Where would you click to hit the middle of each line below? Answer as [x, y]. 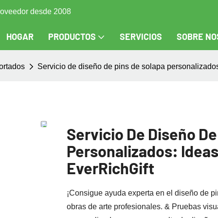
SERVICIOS [141, 36]
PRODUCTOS [72, 36]
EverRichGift [110, 168]
